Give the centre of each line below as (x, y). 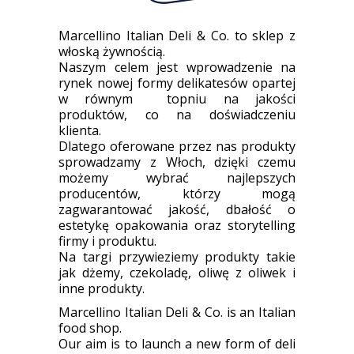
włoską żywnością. (112, 51)
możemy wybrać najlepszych (177, 177)
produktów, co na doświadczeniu (177, 114)
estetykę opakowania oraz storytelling (177, 225)
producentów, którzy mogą (177, 193)
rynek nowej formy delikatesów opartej (177, 83)
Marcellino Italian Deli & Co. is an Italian (177, 312)
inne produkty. (102, 288)
